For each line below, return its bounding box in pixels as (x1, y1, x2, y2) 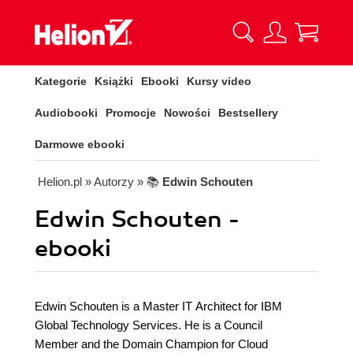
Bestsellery (218, 106, 278, 119)
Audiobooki (35, 106, 98, 119)
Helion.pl (38, 175, 82, 188)
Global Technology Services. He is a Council (35, 318, 262, 332)
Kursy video (187, 75, 251, 87)
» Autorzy (85, 175, 134, 188)
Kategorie (35, 75, 87, 87)
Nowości (164, 106, 210, 119)
